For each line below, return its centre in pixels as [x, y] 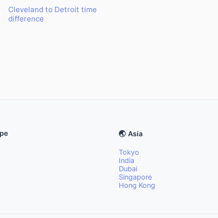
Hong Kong [137, 185]
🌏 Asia [131, 134]
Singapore [135, 177]
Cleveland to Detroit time [52, 9]
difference [26, 19]
